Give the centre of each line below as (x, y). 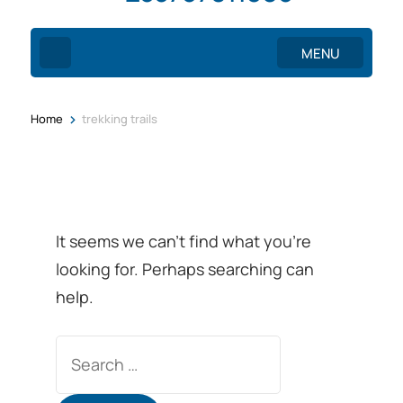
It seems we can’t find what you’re (184, 241)
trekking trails (119, 118)
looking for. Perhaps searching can (185, 269)
